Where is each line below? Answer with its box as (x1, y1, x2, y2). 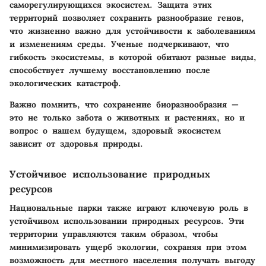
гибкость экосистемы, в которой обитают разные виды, (9, 51, 256, 62)
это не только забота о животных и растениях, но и (9, 112, 245, 123)
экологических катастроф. (9, 77, 121, 88)
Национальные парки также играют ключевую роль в (9, 202, 248, 213)
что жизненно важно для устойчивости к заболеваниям (9, 25, 255, 36)
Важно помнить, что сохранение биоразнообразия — (9, 99, 239, 110)
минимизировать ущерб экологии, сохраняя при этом (9, 241, 246, 252)
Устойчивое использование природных (9, 167, 210, 180)
